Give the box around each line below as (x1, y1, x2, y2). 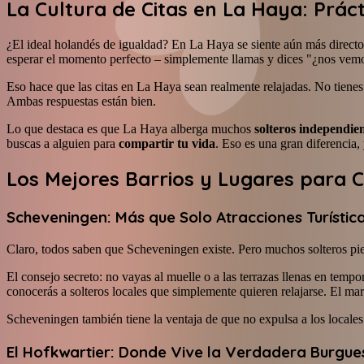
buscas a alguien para (6, 136, 119, 150)
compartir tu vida (119, 136, 215, 150)
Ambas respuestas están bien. (6, 93, 156, 108)
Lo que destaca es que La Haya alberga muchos (6, 121, 254, 136)
